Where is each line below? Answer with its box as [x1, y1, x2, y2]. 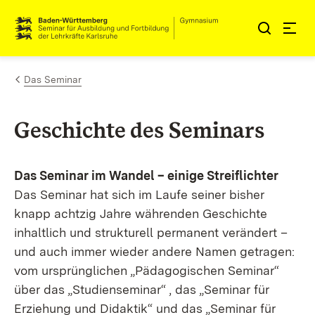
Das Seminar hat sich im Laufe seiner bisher [14, 187, 264, 202]
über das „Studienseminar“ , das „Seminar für [14, 282, 269, 297]
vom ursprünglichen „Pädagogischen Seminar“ [14, 263, 279, 278]
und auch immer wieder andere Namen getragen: [14, 244, 295, 259]
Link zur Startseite [14, 26, 117, 41]
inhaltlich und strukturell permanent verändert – [14, 225, 288, 240]
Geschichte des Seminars [14, 116, 264, 143]
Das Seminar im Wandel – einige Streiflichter [14, 168, 278, 183]
